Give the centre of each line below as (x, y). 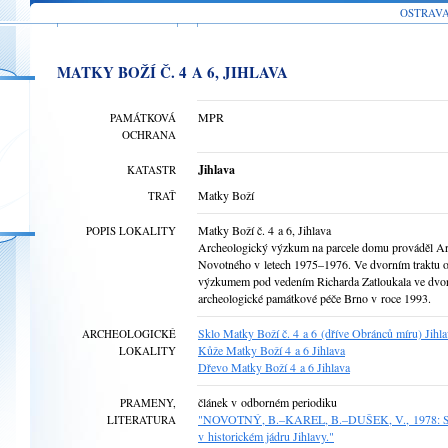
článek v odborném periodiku (267, 402)
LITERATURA (141, 419)
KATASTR (151, 169)
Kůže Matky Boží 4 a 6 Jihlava (271, 350)
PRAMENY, (148, 402)
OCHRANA (149, 134)
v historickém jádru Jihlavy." (266, 436)
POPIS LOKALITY (131, 230)
